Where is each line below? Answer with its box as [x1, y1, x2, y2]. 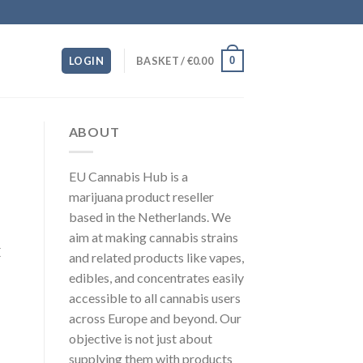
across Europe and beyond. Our [68, 310, 241, 326]
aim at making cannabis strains [68, 228, 238, 245]
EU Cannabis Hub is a [68, 168, 188, 184]
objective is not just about [68, 330, 212, 346]
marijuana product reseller [68, 188, 214, 204]
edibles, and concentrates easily [68, 269, 244, 285]
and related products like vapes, [68, 249, 244, 265]
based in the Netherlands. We [68, 208, 231, 224]
